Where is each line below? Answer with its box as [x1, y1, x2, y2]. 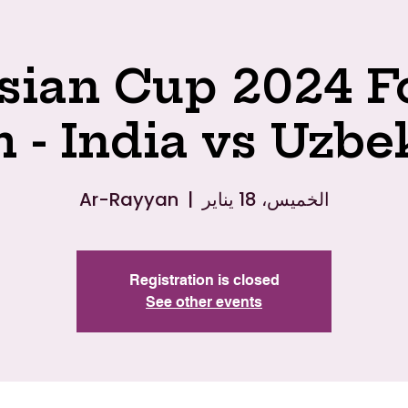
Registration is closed [128, 271, 280, 289]
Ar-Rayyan [78, 187, 178, 212]
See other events [146, 293, 262, 311]
